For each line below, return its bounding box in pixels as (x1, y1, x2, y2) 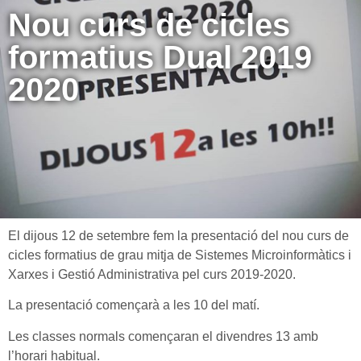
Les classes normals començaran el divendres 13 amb (8, 329, 318, 343)
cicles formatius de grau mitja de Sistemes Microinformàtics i (8, 248, 351, 262)
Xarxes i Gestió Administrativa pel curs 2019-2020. (8, 268, 296, 281)
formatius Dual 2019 (8, 39, 312, 75)
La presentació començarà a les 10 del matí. (8, 298, 263, 313)
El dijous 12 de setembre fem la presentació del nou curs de (8, 229, 349, 243)
